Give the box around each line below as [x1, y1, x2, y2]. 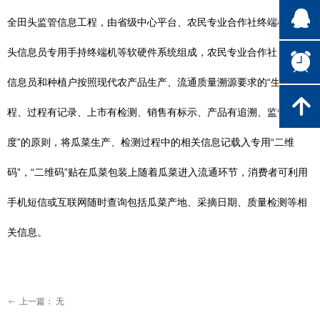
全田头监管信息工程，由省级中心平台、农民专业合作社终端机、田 [7, 16, 307, 28]
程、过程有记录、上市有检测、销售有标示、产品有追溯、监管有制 [7, 106, 307, 118]
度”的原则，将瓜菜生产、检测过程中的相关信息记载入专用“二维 [7, 136, 294, 148]
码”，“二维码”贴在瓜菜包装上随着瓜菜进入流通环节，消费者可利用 [7, 166, 308, 178]
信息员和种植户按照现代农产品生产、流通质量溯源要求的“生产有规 [7, 76, 311, 88]
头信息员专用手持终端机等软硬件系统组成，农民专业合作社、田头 [7, 46, 307, 58]
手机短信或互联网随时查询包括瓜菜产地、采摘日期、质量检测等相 [7, 196, 307, 208]
